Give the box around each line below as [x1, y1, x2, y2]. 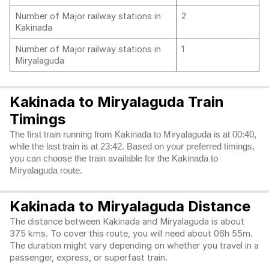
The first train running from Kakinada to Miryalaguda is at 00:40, [10, 130, 256, 139]
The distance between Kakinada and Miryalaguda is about [10, 216, 244, 227]
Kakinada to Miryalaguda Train [10, 93, 224, 110]
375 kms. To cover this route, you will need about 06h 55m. [10, 228, 253, 239]
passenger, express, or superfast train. [10, 252, 170, 263]
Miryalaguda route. [10, 166, 82, 175]
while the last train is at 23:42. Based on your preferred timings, [10, 142, 255, 151]
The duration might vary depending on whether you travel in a [10, 240, 259, 251]
